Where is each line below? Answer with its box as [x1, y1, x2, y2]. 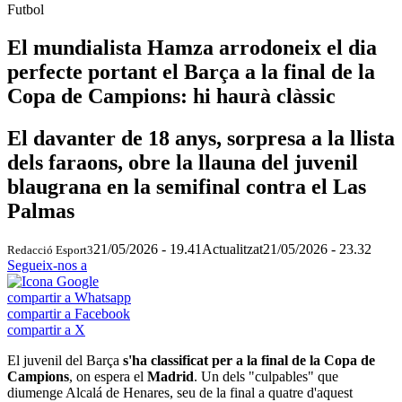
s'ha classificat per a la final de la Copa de [119, 352, 375, 368]
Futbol [7, 2, 44, 17]
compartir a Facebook [7, 305, 130, 321]
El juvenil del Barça [7, 352, 119, 368]
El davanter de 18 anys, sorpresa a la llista [7, 126, 395, 150]
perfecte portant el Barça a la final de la [7, 59, 375, 83]
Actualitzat [202, 240, 263, 257]
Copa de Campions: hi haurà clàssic [7, 83, 336, 108]
